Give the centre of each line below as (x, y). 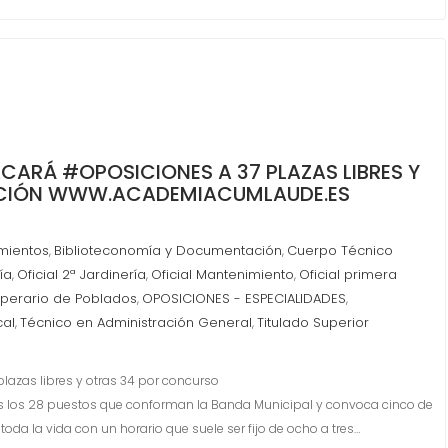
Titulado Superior (313, 322)
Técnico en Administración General (136, 322)
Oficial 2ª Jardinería (81, 274)
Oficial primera (348, 274)
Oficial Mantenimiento (222, 274)
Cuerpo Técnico (340, 250)
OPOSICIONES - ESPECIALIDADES (244, 298)
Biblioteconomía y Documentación (168, 250)
